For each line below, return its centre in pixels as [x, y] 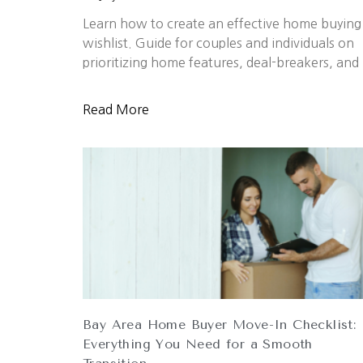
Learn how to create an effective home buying [222, 24]
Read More [116, 110]
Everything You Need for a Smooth [198, 344]
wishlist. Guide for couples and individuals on [218, 43]
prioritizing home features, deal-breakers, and [221, 63]
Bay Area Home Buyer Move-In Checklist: [220, 325]
